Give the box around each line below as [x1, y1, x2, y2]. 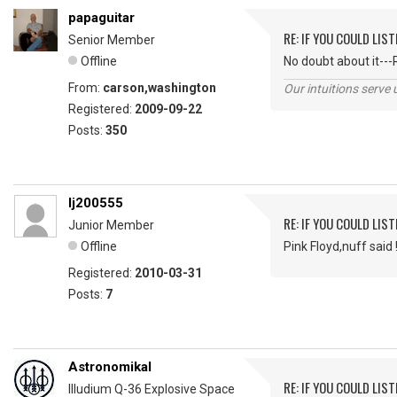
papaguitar [68, 10, 135, 26]
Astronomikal [68, 359, 152, 375]
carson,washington [103, 81, 216, 95]
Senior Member [68, 33, 155, 47]
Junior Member [68, 218, 154, 232]
